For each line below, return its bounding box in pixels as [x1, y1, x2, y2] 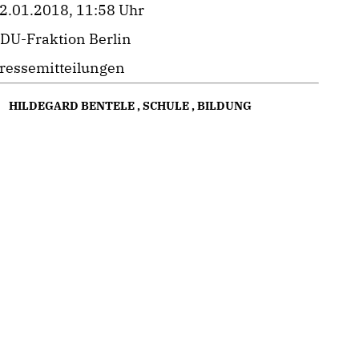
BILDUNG [197, 98, 252, 113]
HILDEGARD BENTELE [9, 98, 135, 113]
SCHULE [143, 98, 190, 113]
